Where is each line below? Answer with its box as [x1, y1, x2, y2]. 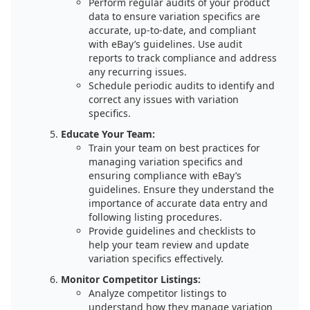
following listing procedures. [89, 210, 222, 224]
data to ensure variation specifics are [89, 10, 260, 23]
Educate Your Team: [61, 127, 155, 140]
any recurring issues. [89, 65, 187, 78]
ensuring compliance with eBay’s [89, 169, 241, 182]
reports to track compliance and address [89, 51, 277, 64]
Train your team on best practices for [89, 141, 260, 154]
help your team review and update [89, 238, 249, 251]
